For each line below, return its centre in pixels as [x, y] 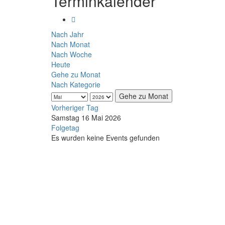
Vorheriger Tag [75, 107]
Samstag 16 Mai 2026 [86, 118]
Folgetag [65, 128]
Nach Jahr [68, 34]
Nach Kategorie [76, 84]
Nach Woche [72, 54]
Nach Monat [71, 44]
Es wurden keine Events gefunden [105, 138]
